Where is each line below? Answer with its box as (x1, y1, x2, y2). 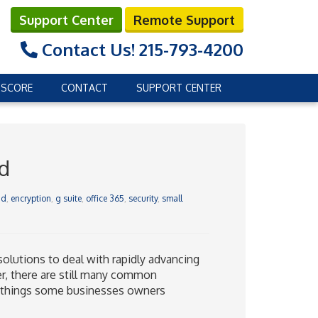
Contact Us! (38, 38, 139, 60)
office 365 (85, 193, 124, 204)
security (128, 193, 158, 204)
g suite (55, 193, 82, 204)
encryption (10, 193, 51, 204)
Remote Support (133, 12, 235, 28)
